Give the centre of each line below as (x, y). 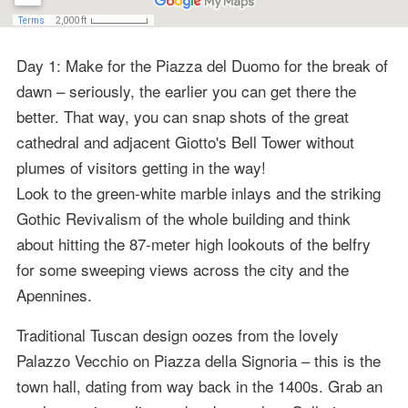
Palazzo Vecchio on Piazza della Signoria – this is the (198, 361)
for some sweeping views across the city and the (182, 270)
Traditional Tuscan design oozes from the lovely (177, 335)
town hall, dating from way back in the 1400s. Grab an (199, 386)
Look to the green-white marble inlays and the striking (198, 193)
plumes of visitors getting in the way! (141, 168)
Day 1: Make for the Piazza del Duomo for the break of (202, 66)
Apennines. (54, 295)
